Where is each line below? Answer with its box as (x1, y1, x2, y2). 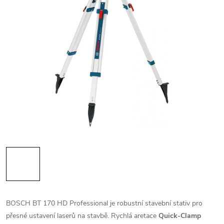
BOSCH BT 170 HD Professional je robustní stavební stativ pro (6, 198, 202, 208)
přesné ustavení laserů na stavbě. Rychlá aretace (6, 211, 158, 220)
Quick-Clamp (158, 211, 201, 220)
